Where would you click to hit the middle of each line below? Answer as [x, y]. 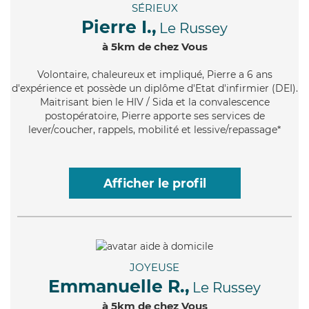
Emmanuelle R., [119, 286]
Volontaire [62, 75]
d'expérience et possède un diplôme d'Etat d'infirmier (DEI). [154, 89]
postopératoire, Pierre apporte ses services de [154, 116]
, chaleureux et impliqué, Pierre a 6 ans [179, 75]
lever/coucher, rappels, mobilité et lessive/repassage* [154, 130]
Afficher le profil [154, 183]
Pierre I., [119, 27]
